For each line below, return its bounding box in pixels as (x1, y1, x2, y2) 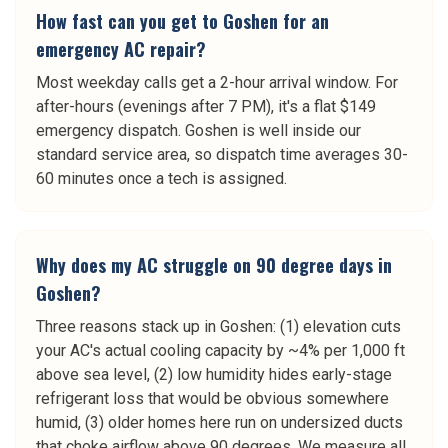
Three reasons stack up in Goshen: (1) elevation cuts (36, 317, 401, 336)
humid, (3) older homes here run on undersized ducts (36, 413, 403, 432)
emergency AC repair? (36, 36, 206, 62)
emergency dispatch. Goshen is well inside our (36, 121, 361, 140)
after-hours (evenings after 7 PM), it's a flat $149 (36, 97, 376, 116)
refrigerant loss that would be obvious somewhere (36, 389, 389, 408)
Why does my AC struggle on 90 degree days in (36, 252, 392, 278)
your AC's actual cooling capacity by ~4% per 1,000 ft (36, 341, 405, 360)
